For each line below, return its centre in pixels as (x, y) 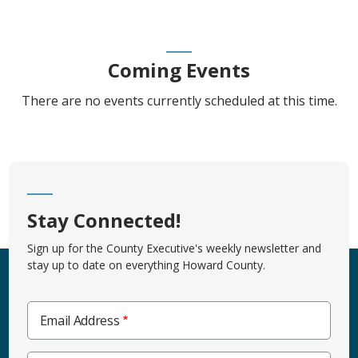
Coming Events (179, 70)
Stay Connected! (103, 220)
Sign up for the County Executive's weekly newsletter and (174, 248)
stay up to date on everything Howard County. (146, 265)
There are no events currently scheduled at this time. (179, 100)
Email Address (80, 320)
